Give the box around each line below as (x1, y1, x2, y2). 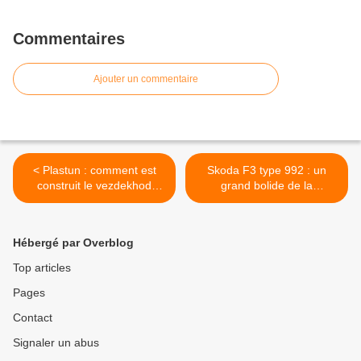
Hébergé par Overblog (13, 236, 134, 250)
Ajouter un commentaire (93, 73, 198, 85)
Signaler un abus (13, 336, 99, 350)
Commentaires (13, 30, 125, 48)
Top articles (13, 261, 71, 275)
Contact (13, 311, 52, 325)
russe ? (75, 194, 114, 208)
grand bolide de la (221, 179, 313, 193)
